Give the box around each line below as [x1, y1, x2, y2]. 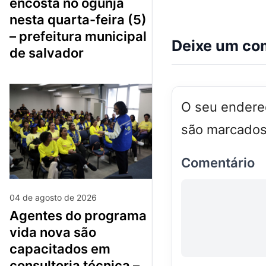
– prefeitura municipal [9, 28, 147, 44]
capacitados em [9, 240, 110, 256]
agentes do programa [9, 207, 19, 223]
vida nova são [9, 224, 96, 240]
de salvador [9, 45, 84, 61]
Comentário [181, 154, 255, 170]
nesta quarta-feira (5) [9, 11, 147, 27]
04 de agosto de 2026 [9, 192, 97, 202]
